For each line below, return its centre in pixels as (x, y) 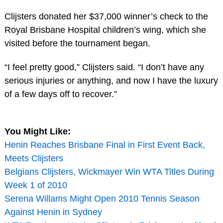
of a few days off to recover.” (60, 94)
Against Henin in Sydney (53, 212)
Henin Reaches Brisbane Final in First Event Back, (105, 145)
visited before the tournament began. (77, 43)
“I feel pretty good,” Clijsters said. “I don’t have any (104, 67)
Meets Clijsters (34, 158)
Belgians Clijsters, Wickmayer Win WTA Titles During (109, 171)
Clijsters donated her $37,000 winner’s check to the (106, 16)
